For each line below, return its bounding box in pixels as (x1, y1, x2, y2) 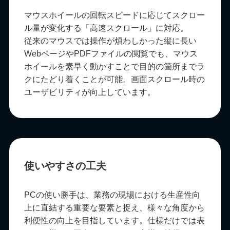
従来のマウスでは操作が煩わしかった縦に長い (24, 36, 197, 46)
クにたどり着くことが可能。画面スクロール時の (24, 75, 205, 84)
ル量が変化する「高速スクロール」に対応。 (24, 24, 189, 33)
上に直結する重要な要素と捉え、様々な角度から (24, 203, 205, 213)
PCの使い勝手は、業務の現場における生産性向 (24, 190, 201, 200)
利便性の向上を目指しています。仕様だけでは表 (24, 216, 205, 225)
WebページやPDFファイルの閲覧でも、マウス (24, 49, 198, 59)
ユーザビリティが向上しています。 (24, 88, 156, 97)
